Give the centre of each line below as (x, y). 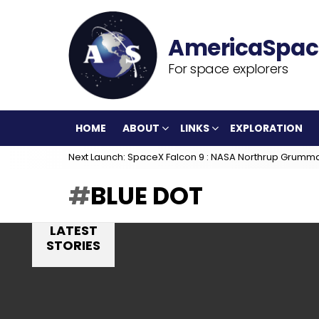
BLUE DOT (147, 196)
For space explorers (228, 68)
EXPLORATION (266, 128)
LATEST (73, 230)
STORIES (73, 245)
